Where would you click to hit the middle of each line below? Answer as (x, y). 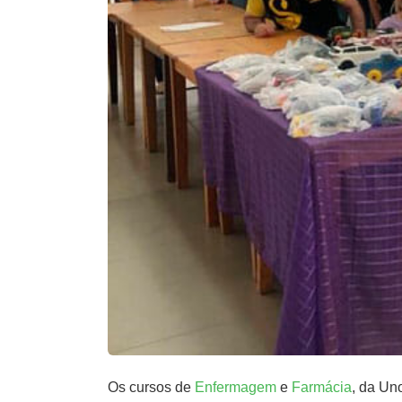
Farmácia (322, 388)
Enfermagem (236, 388)
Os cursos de (151, 388)
